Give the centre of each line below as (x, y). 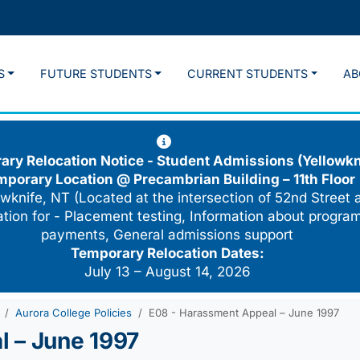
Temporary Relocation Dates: (167, 254)
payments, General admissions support (167, 235)
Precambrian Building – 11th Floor (244, 180)
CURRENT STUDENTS (248, 74)
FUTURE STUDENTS (96, 74)
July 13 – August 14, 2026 (167, 272)
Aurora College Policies (74, 313)
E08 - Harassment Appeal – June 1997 (244, 313)
